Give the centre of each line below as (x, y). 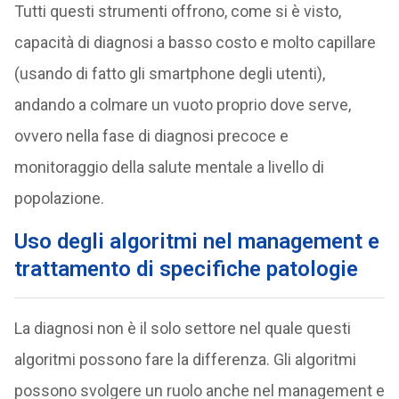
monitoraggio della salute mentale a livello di (169, 167)
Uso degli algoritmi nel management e (196, 241)
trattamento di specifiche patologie (186, 269)
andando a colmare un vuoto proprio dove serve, (182, 105)
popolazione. (59, 198)
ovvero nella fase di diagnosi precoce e (151, 136)
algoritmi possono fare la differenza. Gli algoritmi (185, 359)
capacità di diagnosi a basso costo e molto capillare (195, 42)
